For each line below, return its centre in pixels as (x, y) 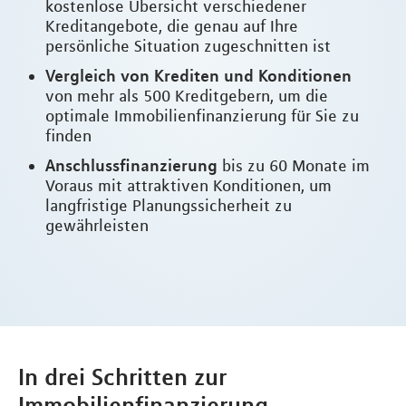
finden (68, 136)
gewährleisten (97, 226)
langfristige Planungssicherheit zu (169, 206)
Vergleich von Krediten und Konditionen (198, 75)
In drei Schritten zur (122, 377)
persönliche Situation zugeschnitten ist (188, 46)
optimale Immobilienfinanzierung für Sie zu (202, 116)
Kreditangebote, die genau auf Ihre (172, 26)
